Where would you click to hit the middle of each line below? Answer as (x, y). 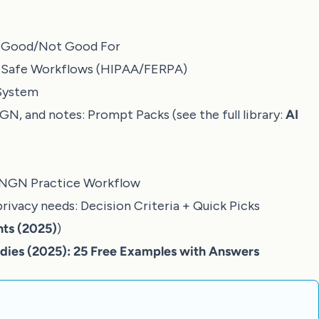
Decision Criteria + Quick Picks (170, 206)
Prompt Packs (129, 115)
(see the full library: (228, 115)
